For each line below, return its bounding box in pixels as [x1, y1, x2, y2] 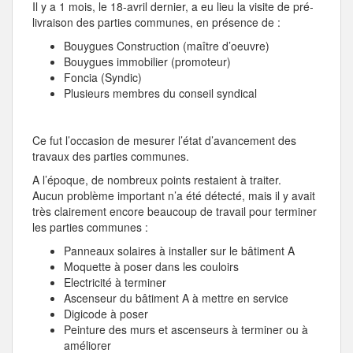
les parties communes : [32, 218, 148, 235]
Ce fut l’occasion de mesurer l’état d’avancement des [32, 132, 296, 148]
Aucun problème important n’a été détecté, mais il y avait [32, 187, 315, 203]
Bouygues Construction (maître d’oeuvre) [64, 37, 269, 54]
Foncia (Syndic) [64, 69, 142, 85]
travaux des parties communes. [32, 147, 189, 164]
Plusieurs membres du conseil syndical [64, 84, 257, 101]
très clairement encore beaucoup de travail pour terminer [32, 203, 317, 219]
